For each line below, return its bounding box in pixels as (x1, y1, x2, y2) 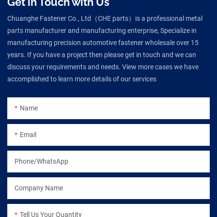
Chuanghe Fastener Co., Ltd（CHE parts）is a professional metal (7, 14, 202, 22)
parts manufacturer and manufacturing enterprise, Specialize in (7, 26, 197, 34)
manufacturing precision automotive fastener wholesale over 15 (7, 38, 199, 46)
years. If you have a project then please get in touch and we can (7, 50, 196, 59)
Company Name (15, 184, 63, 192)
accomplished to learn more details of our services (7, 75, 156, 83)
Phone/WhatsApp (15, 157, 68, 165)
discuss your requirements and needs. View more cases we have (7, 62, 199, 71)
